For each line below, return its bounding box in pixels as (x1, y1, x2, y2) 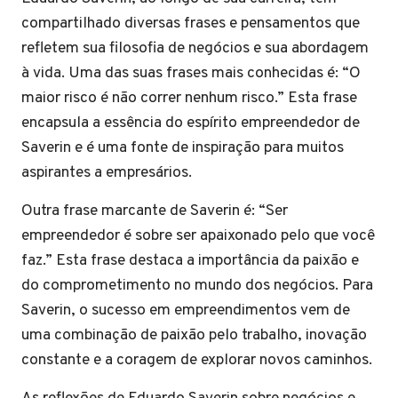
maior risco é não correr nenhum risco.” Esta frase (21, 88, 357, 108)
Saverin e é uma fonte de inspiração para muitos (21, 138, 344, 158)
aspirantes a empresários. (21, 163, 192, 183)
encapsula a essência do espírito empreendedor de (21, 113, 360, 133)
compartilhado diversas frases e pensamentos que (21, 13, 360, 34)
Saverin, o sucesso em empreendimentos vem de (21, 300, 350, 321)
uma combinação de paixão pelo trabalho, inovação (21, 325, 367, 346)
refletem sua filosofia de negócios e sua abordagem (21, 38, 369, 59)
